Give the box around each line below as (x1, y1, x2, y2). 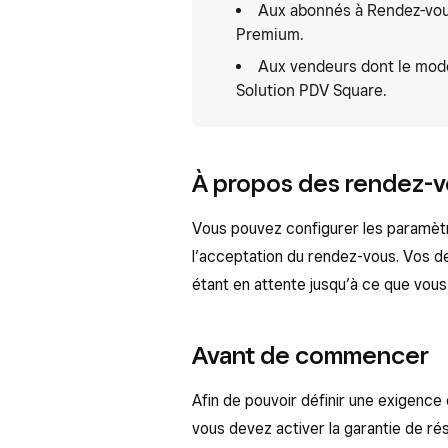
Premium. (236, 25, 304, 44)
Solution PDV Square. (236, 81, 387, 100)
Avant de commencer (192, 340, 429, 370)
